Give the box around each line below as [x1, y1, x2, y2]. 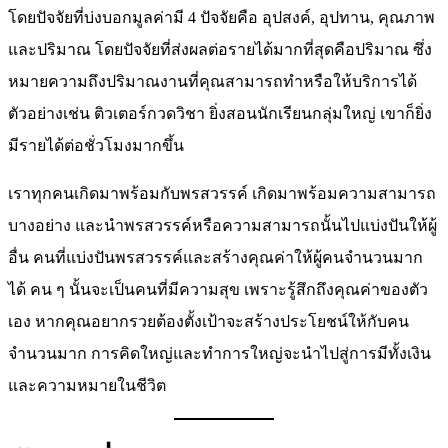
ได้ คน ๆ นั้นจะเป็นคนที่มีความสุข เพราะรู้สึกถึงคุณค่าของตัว [8, 280, 428, 298]
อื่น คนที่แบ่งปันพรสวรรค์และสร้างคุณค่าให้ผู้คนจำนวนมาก [8, 248, 423, 266]
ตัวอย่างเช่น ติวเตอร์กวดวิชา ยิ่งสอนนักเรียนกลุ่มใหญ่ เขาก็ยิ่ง [8, 104, 432, 122]
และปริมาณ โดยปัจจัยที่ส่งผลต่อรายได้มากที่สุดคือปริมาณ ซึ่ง [8, 40, 432, 58]
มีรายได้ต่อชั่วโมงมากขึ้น [8, 136, 184, 154]
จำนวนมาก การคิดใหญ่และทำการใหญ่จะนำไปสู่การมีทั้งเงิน [8, 344, 431, 362]
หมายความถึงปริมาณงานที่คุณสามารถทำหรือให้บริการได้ [8, 72, 417, 90]
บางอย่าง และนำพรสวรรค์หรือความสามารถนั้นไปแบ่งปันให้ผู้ [8, 216, 437, 234]
